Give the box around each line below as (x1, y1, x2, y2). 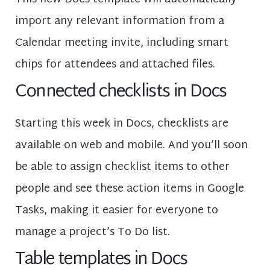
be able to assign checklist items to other (15, 157, 230, 177)
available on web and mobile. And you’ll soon (15, 135, 248, 155)
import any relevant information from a (15, 11, 224, 31)
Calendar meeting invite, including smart (15, 33, 228, 53)
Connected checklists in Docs (15, 77, 227, 108)
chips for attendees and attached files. (15, 54, 215, 75)
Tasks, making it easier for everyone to (15, 200, 218, 221)
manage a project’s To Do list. (15, 222, 173, 242)
